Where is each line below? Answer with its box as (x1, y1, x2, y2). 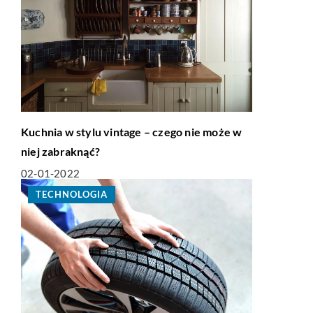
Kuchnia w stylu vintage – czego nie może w (21, 125, 242, 139)
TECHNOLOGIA (36, 189, 108, 201)
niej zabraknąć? (21, 145, 100, 159)
